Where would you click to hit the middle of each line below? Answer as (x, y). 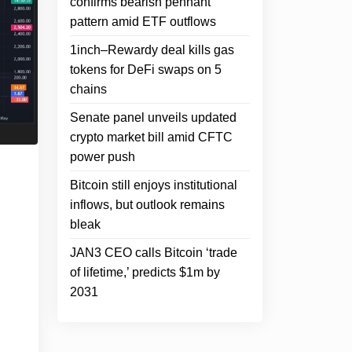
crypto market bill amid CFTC (151, 137)
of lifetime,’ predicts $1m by (145, 272)
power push (103, 157)
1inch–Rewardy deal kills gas (152, 50)
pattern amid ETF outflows (143, 22)
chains (88, 89)
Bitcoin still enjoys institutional (154, 185)
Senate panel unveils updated (153, 117)
